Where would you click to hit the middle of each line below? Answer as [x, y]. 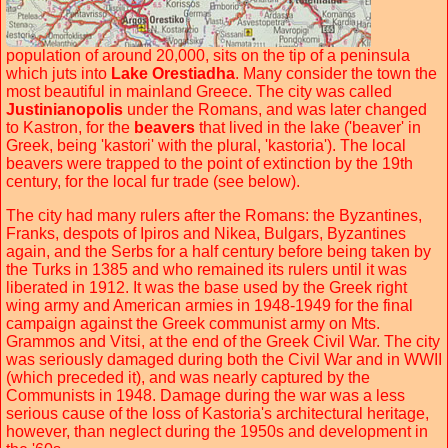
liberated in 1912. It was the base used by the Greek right [206, 287]
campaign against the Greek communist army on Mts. [193, 323]
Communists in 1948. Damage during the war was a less [205, 395]
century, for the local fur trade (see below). [153, 181]
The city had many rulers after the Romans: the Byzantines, [214, 215]
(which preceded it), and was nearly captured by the [188, 377]
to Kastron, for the [70, 127]
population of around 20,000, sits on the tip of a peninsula [208, 55]
